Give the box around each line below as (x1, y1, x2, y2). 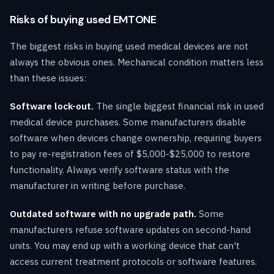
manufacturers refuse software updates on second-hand (10, 223, 251, 235)
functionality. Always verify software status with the (10, 163, 229, 176)
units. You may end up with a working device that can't (10, 239, 240, 251)
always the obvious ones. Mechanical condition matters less (10, 56, 264, 68)
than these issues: (10, 72, 86, 84)
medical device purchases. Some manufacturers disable (10, 116, 246, 128)
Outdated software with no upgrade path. (10, 207, 196, 220)
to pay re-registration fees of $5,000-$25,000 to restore (10, 147, 250, 160)
